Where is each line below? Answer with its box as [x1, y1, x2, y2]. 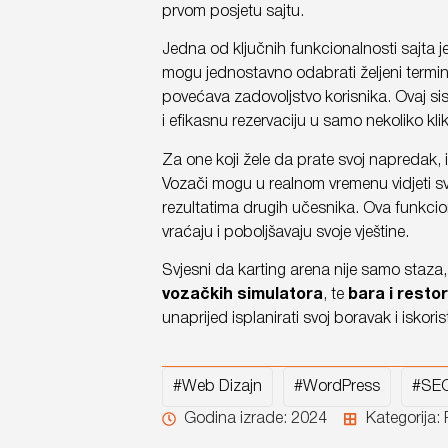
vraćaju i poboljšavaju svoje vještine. [161, 225, 409, 240]
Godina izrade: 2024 [184, 411, 328, 426]
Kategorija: [365, 411, 444, 426]
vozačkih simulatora [161, 288, 323, 303]
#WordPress [293, 379, 380, 394]
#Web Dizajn [172, 379, 262, 394]
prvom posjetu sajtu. [161, 5, 304, 19]
